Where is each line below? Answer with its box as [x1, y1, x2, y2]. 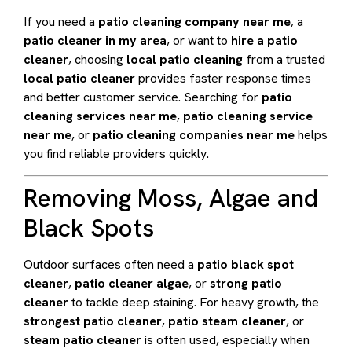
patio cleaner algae [75, 274, 189, 291]
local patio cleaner [24, 70, 135, 87]
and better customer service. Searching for [24, 89, 262, 106]
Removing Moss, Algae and [24, 181, 318, 214]
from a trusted [243, 51, 325, 68]
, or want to [167, 32, 231, 49]
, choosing [68, 51, 126, 68]
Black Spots [24, 211, 154, 244]
